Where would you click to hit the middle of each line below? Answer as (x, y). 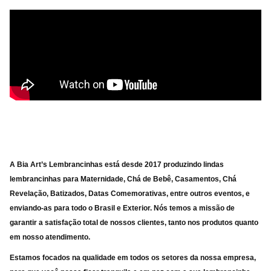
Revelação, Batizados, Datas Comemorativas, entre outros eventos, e (130, 194)
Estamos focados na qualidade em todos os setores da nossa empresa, (133, 258)
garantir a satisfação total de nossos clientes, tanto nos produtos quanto (134, 223)
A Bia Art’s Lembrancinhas (56, 165)
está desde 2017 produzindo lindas (163, 165)
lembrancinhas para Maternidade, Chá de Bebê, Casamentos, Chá (123, 179)
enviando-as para (41, 208)
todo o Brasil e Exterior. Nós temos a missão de (153, 208)
